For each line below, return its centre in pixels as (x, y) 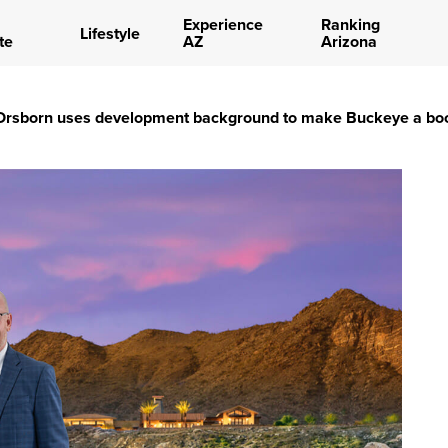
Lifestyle (109, 33)
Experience (222, 24)
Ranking (350, 24)
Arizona (348, 41)
